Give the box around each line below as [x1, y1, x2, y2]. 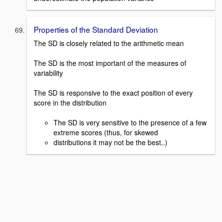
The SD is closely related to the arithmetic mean [34, 38, 184, 49]
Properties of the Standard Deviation [34, 23, 158, 35]
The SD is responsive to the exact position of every [34, 88, 193, 98]
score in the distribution [34, 98, 107, 108]
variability [34, 68, 63, 78]
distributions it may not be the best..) [54, 137, 167, 148]
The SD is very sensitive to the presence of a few [54, 117, 207, 128]
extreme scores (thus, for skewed [54, 127, 158, 138]
